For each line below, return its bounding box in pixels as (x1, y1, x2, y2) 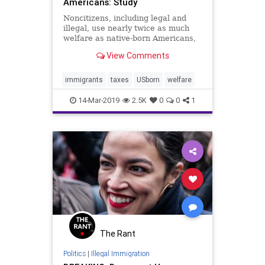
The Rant (100, 228, 135, 239)
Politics (63, 249, 86, 258)
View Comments (104, 50, 169, 62)
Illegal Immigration (91, 249, 150, 258)
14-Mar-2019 (76, 95, 119, 105)
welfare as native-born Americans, (63, 33, 196, 43)
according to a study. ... (63, 43, 152, 53)
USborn (137, 75, 160, 84)
